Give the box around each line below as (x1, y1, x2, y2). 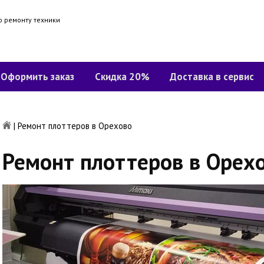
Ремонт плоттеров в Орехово (18, 120, 132, 131)
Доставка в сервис (170, 70, 255, 83)
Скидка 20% (94, 70, 150, 83)
